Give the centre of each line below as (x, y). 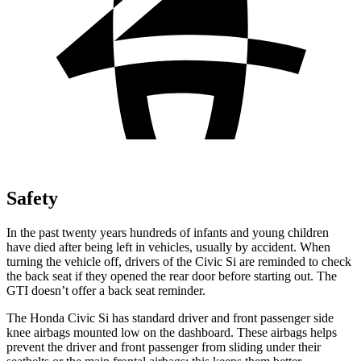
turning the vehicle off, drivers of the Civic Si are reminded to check (179, 261)
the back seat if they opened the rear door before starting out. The (172, 276)
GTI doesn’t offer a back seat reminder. (106, 290)
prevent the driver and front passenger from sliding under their (164, 346)
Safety (32, 198)
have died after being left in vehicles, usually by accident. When (168, 247)
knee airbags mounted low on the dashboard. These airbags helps (172, 332)
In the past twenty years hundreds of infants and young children (168, 232)
